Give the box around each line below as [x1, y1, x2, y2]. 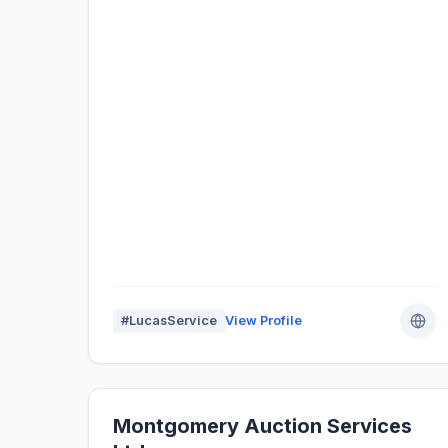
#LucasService [121, 313, 217, 329]
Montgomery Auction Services [113, 414, 412, 439]
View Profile [225, 313, 302, 329]
